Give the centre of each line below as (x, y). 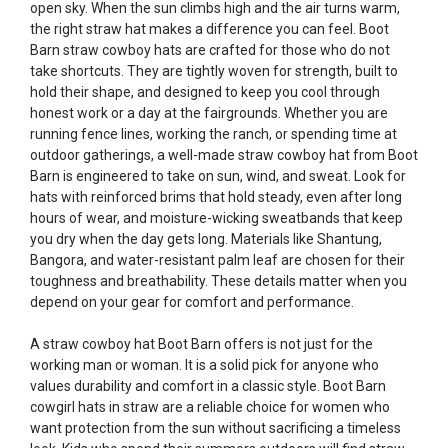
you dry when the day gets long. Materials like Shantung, (206, 239)
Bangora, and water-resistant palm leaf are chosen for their (217, 260)
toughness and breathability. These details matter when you (218, 281)
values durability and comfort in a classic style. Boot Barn (208, 386)
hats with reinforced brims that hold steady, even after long (216, 197)
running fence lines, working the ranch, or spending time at (213, 134)
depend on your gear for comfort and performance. (192, 302)
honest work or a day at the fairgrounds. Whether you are (209, 113)
